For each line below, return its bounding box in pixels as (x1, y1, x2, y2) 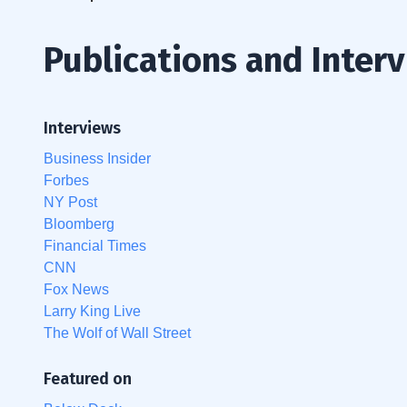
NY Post (44, 194, 97, 210)
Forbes (44, 172, 89, 188)
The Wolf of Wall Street (44, 324, 191, 341)
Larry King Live (44, 303, 141, 319)
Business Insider (44, 150, 151, 166)
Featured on (44, 368, 132, 389)
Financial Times (44, 237, 146, 253)
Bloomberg (44, 215, 114, 232)
